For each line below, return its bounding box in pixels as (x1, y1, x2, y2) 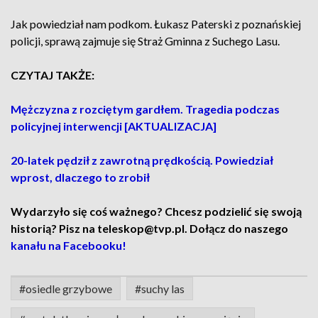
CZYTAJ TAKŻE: (11, 68, 94, 82)
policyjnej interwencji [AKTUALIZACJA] (11, 119, 216, 133)
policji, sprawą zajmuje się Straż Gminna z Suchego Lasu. (11, 34, 280, 48)
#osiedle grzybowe (19, 282, 112, 295)
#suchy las (135, 282, 185, 295)
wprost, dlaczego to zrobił (11, 170, 150, 184)
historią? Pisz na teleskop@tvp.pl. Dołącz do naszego (11, 221, 288, 235)
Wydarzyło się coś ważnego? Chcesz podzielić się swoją (11, 204, 302, 218)
